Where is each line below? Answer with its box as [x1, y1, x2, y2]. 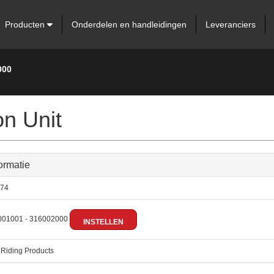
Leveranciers [205, 20, 256, 29]
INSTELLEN [83, 218, 124, 226]
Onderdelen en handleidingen [71, 20, 187, 29]
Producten [4, 20, 47, 29]
